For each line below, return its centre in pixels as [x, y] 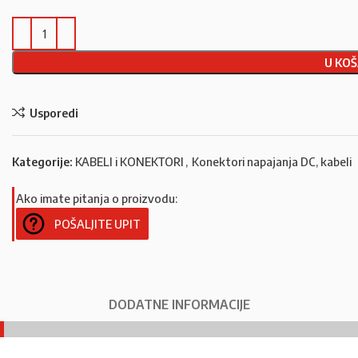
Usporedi [54, 112]
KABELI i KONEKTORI [129, 161]
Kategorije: [42, 161]
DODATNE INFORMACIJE [179, 304]
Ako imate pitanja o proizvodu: [97, 198]
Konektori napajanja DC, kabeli [272, 161]
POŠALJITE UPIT [97, 224]
